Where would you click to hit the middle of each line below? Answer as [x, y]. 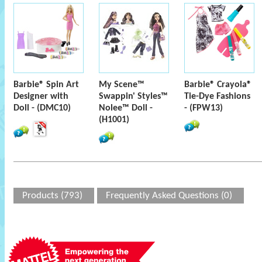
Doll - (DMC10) [42, 108]
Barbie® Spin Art [46, 85]
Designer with [41, 96]
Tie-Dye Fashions [217, 96]
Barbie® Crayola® [218, 85]
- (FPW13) [204, 108]
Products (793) [52, 196]
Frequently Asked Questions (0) [169, 196]
